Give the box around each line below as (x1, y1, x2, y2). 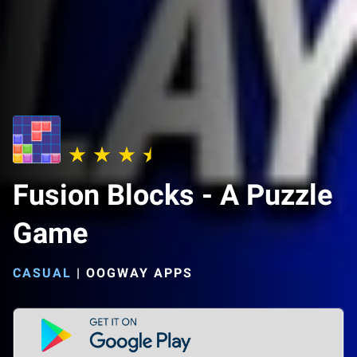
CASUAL (13, 265, 72, 280)
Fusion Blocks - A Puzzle (13, 178, 332, 212)
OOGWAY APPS (86, 265, 193, 280)
